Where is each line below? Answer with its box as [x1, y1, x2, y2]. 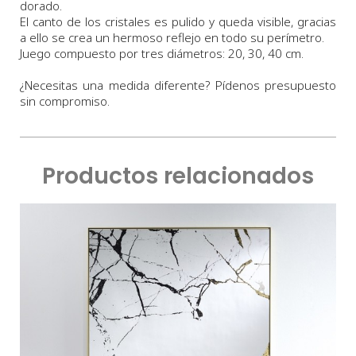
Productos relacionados [42, 161, 314, 192]
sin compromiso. [20, 93, 110, 110]
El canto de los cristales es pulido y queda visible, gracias [20, 14, 336, 30]
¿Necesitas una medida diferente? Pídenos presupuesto [20, 77, 336, 94]
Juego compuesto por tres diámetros [20, 45, 222, 62]
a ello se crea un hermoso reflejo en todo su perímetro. [20, 29, 324, 46]
